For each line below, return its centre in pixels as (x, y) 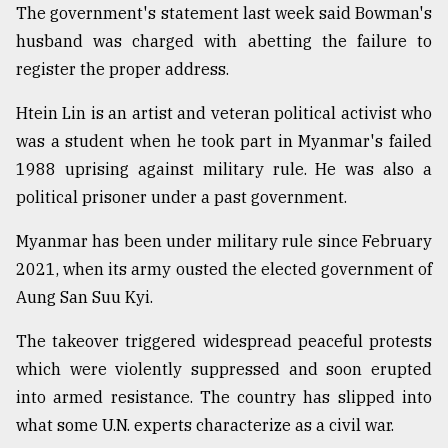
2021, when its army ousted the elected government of (224, 268)
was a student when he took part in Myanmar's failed (224, 140)
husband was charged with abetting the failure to (224, 40)
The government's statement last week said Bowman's (224, 12)
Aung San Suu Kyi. (84, 296)
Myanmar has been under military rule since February (224, 240)
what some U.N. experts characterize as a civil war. (205, 424)
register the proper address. (122, 68)
